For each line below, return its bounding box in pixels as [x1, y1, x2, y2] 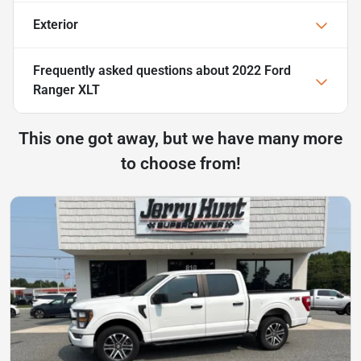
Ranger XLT [33, 81, 100, 98]
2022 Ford [232, 62, 291, 78]
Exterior [33, 16, 78, 32]
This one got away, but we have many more [19, 128, 342, 148]
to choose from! [120, 153, 241, 173]
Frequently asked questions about [33, 62, 232, 78]
